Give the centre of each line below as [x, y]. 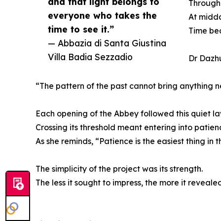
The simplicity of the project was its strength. [119, 169]
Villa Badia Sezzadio [90, 57]
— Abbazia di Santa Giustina [107, 43]
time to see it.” [81, 29]
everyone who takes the [102, 16]
